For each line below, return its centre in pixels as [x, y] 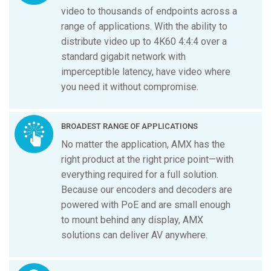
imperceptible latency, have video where [146, 71]
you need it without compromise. [130, 87]
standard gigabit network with [124, 56]
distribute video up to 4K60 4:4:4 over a [144, 41]
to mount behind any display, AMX [132, 220]
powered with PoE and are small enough [146, 204]
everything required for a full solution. [140, 174]
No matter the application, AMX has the [143, 144]
